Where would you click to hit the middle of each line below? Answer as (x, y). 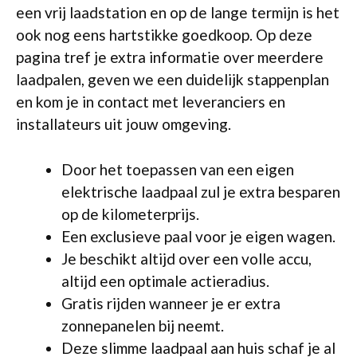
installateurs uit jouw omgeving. (124, 124)
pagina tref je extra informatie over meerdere (170, 57)
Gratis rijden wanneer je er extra (171, 303)
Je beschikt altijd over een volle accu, (186, 258)
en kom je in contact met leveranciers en (151, 102)
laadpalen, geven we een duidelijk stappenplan (173, 79)
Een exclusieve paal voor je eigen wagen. (198, 236)
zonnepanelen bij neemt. (143, 325)
